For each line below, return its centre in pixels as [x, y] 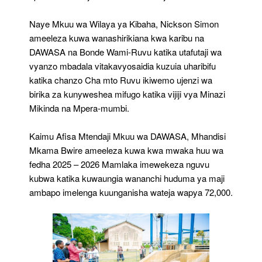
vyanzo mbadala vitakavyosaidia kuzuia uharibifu [123, 65]
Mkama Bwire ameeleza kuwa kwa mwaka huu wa [126, 150]
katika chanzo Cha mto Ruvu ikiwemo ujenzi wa [121, 80]
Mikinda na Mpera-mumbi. [79, 108]
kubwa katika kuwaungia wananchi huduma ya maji [127, 178]
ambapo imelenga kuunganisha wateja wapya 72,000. [131, 192]
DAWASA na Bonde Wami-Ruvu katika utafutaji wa [125, 51]
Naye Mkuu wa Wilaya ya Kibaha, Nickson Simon [124, 23]
